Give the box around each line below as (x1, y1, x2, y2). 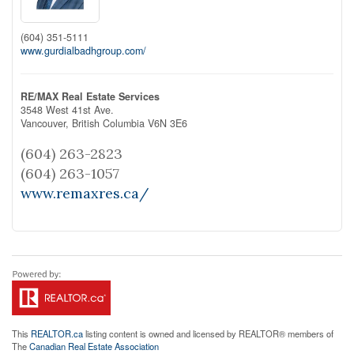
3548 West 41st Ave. (21, 102, 114, 117)
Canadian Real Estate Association (29, 339, 159, 352)
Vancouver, (21, 115, 72, 130)
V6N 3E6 (148, 115, 187, 130)
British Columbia (72, 115, 145, 130)
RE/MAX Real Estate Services (21, 88, 160, 104)
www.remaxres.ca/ (21, 183, 149, 202)
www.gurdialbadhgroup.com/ (21, 43, 146, 58)
